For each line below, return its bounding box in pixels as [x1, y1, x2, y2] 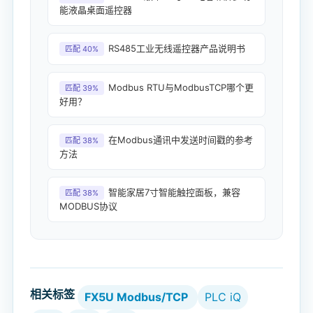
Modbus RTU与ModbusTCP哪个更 [108, 81, 254, 93]
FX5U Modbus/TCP [85, 289, 188, 304]
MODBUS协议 [59, 200, 117, 212]
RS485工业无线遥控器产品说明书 [108, 42, 245, 54]
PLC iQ [205, 289, 241, 304]
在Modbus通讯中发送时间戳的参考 [108, 133, 253, 145]
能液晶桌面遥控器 [59, 3, 132, 15]
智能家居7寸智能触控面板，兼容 [108, 186, 240, 198]
